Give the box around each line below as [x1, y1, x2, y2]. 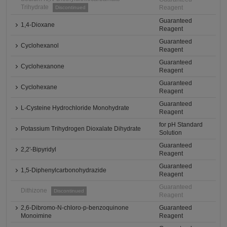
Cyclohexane [21, 84, 58, 91]
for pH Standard [159, 121, 203, 128]
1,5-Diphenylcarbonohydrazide [21, 167, 107, 174]
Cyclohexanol [21, 42, 59, 49]
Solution [159, 129, 182, 136]
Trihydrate [21, 4, 49, 11]
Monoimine [21, 212, 52, 219]
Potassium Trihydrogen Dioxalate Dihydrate [21, 125, 141, 132]
